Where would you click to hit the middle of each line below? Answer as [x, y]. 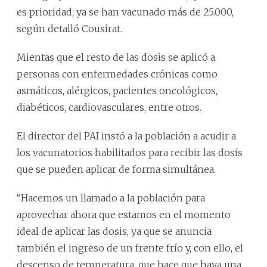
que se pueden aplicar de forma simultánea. [116, 169]
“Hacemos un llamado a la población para [111, 198]
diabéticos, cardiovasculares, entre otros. [109, 107]
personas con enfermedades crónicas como [117, 74]
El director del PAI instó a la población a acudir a [126, 136]
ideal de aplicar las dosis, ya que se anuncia [114, 231]
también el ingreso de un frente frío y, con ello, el [130, 248]
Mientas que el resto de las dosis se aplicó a [116, 57]
